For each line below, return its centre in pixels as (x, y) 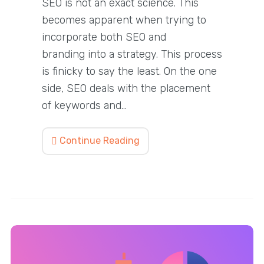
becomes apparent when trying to (124, 20)
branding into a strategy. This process (132, 54)
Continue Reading (98, 140)
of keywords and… (84, 105)
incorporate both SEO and (104, 37)
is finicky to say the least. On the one (129, 71)
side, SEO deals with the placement (126, 88)
